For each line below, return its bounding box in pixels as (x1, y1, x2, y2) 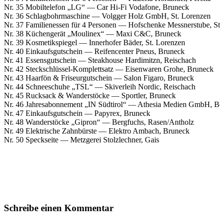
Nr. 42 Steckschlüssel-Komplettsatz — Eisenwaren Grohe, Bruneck (4, 64, 214, 73)
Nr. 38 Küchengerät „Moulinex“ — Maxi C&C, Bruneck (4, 29, 181, 38)
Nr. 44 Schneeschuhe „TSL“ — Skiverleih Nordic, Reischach (4, 82, 195, 91)
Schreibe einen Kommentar (4, 202, 113, 213)
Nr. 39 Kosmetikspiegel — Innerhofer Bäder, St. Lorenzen (4, 38, 185, 47)
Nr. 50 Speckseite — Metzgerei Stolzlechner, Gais (4, 135, 159, 144)
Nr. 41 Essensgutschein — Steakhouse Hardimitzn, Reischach (4, 55, 196, 64)
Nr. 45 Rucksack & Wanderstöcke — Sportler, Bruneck (4, 91, 176, 100)
